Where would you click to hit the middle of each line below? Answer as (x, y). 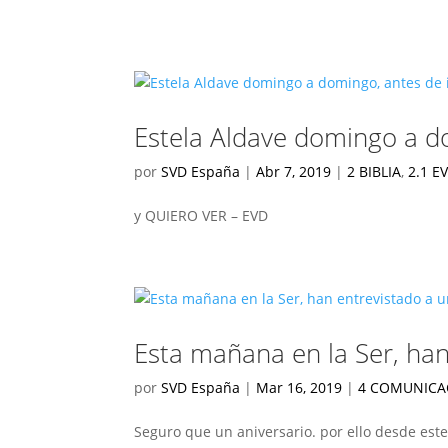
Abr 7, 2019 (294, 171)
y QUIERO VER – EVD (201, 215)
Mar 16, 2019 (299, 387)
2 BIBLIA (374, 171)
